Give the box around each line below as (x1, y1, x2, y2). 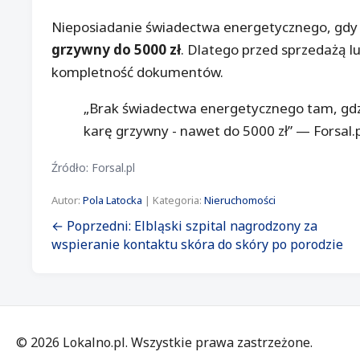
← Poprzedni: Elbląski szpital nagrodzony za (51, 217, 317, 235)
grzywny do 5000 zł (51, 40, 181, 59)
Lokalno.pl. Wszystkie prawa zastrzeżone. (59, 333, 313, 352)
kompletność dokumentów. (51, 63, 223, 82)
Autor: (51, 193, 83, 208)
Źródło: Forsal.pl (51, 160, 135, 176)
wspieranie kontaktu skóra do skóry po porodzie (51, 235, 343, 254)
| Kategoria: (142, 193, 204, 208)
